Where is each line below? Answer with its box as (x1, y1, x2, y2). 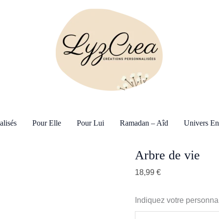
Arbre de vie (135, 148, 200, 162)
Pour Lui (76, 119, 104, 127)
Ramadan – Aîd (119, 119, 168, 127)
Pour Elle (32, 119, 61, 127)
